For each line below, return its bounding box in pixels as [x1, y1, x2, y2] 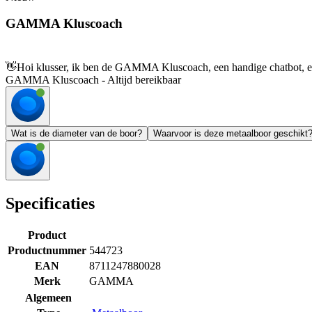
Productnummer [8, 244, 86, 256]
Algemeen [25, 291, 72, 304]
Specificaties [6, 194, 95, 213]
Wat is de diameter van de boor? [11, 128, 142, 139]
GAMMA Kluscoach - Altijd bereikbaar [6, 74, 181, 86]
